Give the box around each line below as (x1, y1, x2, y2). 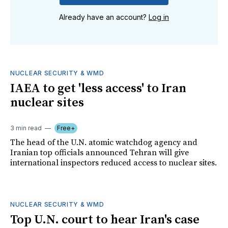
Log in (149, 13, 169, 22)
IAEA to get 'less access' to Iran (10, 81, 186, 97)
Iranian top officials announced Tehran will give (10, 148, 189, 158)
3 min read (10, 124, 42, 132)
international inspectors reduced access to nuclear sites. (10, 158, 217, 168)
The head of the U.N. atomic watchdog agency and (10, 137, 197, 148)
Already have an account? (59, 13, 149, 22)
